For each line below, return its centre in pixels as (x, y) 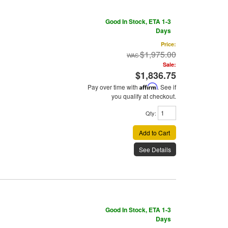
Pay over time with (113, 87)
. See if (167, 87)
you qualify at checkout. (144, 96)
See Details (155, 150)
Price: (168, 44)
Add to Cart (154, 133)
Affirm (148, 87)
